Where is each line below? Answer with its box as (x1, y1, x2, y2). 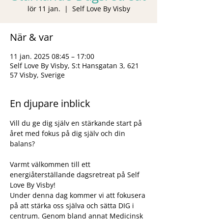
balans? (10, 138, 35, 148)
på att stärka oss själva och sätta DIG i (10, 200, 136, 210)
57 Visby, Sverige (10, 70, 65, 80)
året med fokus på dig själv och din (10, 128, 127, 138)
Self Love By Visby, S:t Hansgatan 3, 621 (10, 60, 139, 70)
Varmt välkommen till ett (10, 159, 92, 169)
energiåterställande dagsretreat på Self (10, 169, 141, 179)
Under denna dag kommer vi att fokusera (10, 190, 147, 200)
